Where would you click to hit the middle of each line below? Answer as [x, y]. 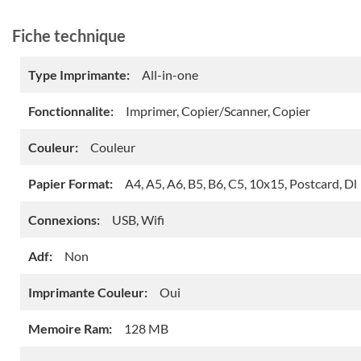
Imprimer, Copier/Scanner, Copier [218, 111]
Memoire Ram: [70, 329]
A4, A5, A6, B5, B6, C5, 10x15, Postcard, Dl [241, 184]
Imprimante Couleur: [88, 293]
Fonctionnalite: [71, 111]
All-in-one [170, 75]
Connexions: [64, 220]
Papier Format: [71, 184]
